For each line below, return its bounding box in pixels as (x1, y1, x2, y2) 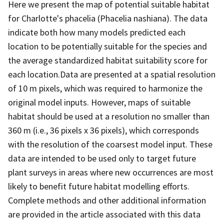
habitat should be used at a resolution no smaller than (8, 110, 209, 122)
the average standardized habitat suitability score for (8, 54, 207, 66)
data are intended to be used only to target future (8, 152, 196, 164)
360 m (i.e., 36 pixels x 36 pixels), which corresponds (8, 124, 199, 136)
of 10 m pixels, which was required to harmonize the (8, 82, 202, 94)
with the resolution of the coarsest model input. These (8, 138, 212, 150)
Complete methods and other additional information (8, 194, 206, 206)
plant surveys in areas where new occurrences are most (8, 166, 213, 178)
